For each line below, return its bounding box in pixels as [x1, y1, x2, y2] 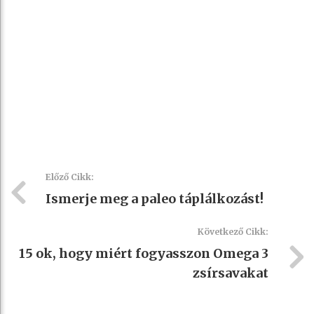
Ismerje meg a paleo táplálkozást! [46, 190, 264, 207]
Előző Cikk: [46, 171, 94, 182]
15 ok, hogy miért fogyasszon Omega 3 [19, 245, 268, 261]
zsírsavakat [193, 264, 268, 281]
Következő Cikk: [198, 226, 268, 237]
